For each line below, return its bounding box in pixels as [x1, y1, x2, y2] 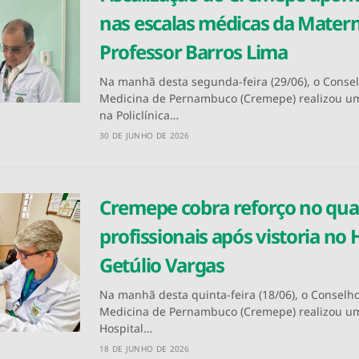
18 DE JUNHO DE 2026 [99, 343, 190, 355]
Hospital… [99, 321, 152, 337]
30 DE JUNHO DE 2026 [99, 130, 190, 142]
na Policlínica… [99, 107, 179, 123]
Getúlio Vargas [99, 252, 224, 279]
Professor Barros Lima [99, 38, 288, 66]
